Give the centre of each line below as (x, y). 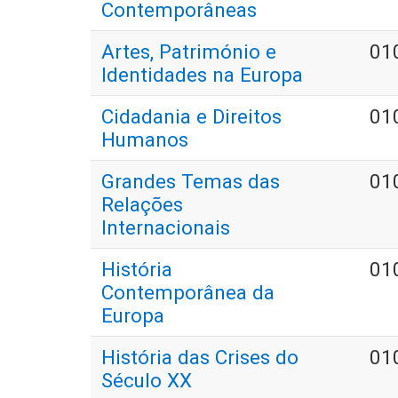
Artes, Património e (189, 52)
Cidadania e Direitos (191, 117)
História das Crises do (200, 358)
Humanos (145, 140)
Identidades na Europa (202, 75)
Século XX (147, 381)
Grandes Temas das (191, 182)
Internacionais (166, 228)
